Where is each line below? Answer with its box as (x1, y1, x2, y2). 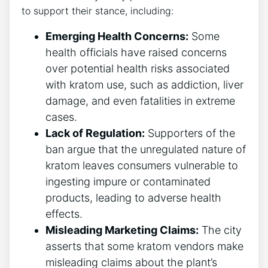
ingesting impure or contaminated (45, 175, 211, 188)
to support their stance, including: (22, 4, 173, 17)
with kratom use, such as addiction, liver (45, 78, 243, 91)
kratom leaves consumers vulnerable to (45, 159, 238, 172)
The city (199, 223, 242, 236)
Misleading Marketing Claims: (45, 223, 199, 236)
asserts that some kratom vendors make (45, 239, 243, 252)
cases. (45, 110, 77, 123)
